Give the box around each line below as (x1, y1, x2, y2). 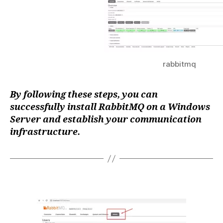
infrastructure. (10, 126, 80, 138)
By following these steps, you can (10, 89, 158, 101)
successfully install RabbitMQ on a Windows (10, 102, 210, 113)
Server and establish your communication (10, 114, 202, 126)
